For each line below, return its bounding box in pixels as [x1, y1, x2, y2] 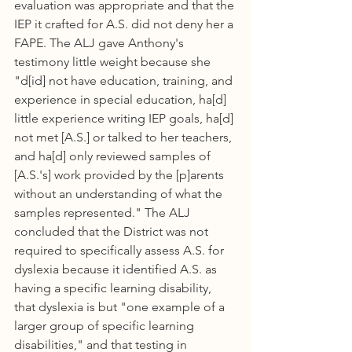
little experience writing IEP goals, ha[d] [14, 111, 236, 126]
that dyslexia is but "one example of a [14, 299, 228, 314]
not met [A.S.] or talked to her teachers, [14, 130, 235, 145]
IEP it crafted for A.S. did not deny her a [14, 16, 236, 31]
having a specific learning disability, [14, 280, 214, 295]
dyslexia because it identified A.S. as [14, 262, 220, 277]
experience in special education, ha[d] [14, 92, 229, 107]
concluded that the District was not [14, 224, 211, 239]
